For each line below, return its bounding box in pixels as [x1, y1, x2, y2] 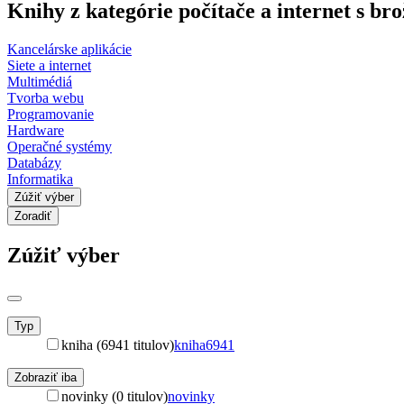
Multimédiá [7, 73, 72, 89]
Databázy [7, 154, 61, 170]
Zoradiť [14, 208, 51, 223]
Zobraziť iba [14, 370, 77, 384]
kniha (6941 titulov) [61, 336, 174, 353]
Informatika [7, 170, 73, 187]
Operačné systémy [7, 138, 112, 154]
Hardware [7, 122, 64, 138]
